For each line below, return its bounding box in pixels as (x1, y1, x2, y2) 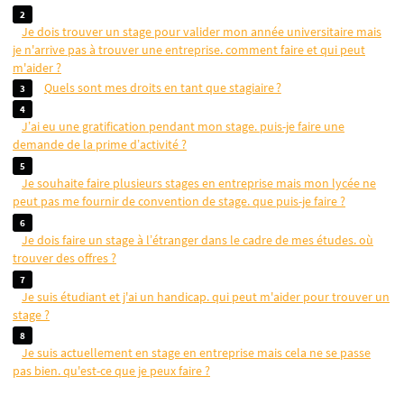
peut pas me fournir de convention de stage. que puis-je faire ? (13, 193, 345, 210)
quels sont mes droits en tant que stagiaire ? (51, 79, 281, 96)
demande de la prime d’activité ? (13, 136, 187, 153)
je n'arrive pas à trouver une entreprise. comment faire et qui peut (13, 41, 365, 58)
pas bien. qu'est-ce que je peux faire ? (13, 363, 210, 380)
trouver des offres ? (13, 249, 116, 266)
